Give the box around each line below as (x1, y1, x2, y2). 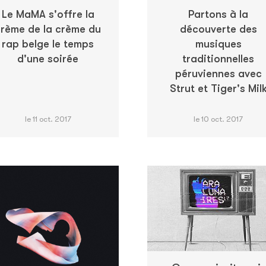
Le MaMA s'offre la (1, 8, 94, 20)
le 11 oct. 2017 (24, 114, 71, 123)
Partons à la (188, 8, 248, 20)
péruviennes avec (175, 67, 262, 80)
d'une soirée (17, 52, 78, 65)
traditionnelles (182, 52, 254, 65)
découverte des (179, 23, 257, 35)
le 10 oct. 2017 (194, 114, 243, 123)
